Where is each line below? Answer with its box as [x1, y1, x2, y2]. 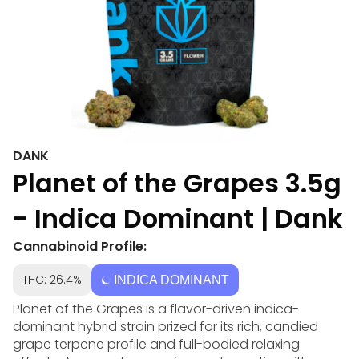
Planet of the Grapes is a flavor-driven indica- [13, 300, 299, 318]
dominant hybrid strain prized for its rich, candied [13, 317, 318, 336]
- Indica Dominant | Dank [13, 200, 343, 236]
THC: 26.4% [22, 272, 82, 288]
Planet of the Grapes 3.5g [13, 165, 341, 201]
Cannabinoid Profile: [13, 237, 147, 256]
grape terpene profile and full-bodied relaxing [13, 335, 300, 353]
